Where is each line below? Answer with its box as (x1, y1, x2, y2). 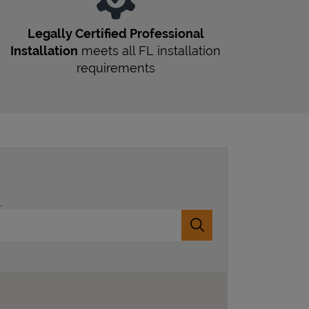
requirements (76, 60, 155, 75)
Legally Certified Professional (27, 26, 204, 41)
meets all (78, 43, 139, 58)
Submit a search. (196, 223, 281, 237)
